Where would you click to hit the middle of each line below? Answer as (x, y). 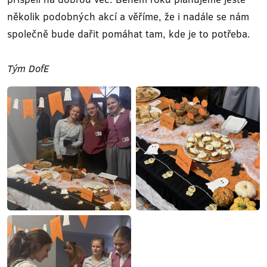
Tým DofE (28, 68)
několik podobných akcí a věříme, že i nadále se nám (128, 16)
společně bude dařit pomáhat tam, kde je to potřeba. (129, 34)
